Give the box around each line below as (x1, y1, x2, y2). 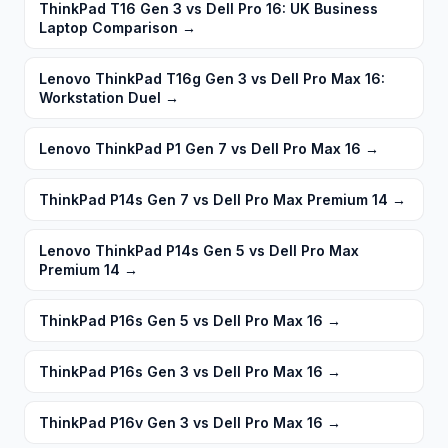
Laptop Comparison (39, 19, 178, 37)
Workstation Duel (39, 89, 161, 107)
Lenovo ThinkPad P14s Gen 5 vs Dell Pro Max (39, 242, 359, 260)
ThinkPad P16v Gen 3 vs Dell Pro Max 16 (39, 414, 323, 432)
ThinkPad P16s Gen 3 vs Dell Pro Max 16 (39, 363, 323, 381)
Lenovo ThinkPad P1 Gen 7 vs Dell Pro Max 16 (39, 140, 361, 158)
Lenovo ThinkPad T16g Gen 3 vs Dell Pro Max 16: (39, 70, 385, 88)
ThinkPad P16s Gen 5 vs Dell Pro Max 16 (39, 312, 323, 330)
